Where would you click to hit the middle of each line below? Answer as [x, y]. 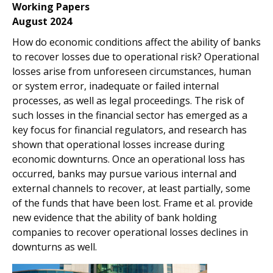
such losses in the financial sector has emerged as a [130, 115]
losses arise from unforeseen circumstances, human [132, 71]
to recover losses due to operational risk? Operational [136, 57]
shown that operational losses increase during [119, 144]
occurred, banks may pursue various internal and [124, 174]
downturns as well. [55, 247]
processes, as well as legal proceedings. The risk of [128, 101]
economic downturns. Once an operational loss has [129, 159]
